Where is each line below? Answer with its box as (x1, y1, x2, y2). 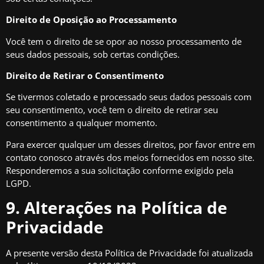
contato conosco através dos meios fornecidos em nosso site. (6, 151, 255, 163)
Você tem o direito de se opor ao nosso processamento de (6, 35, 242, 47)
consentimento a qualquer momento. (6, 117, 157, 129)
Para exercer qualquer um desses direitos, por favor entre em (6, 138, 255, 150)
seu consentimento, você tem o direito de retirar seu (6, 104, 218, 116)
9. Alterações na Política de (6, 196, 227, 219)
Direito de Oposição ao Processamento (6, 14, 177, 26)
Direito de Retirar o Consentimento (6, 69, 164, 81)
